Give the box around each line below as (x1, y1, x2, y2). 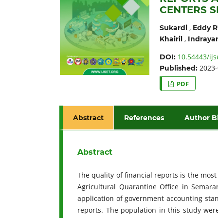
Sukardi (159, 23, 187, 32)
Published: (159, 63, 200, 73)
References (124, 113, 164, 122)
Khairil (159, 34, 182, 43)
